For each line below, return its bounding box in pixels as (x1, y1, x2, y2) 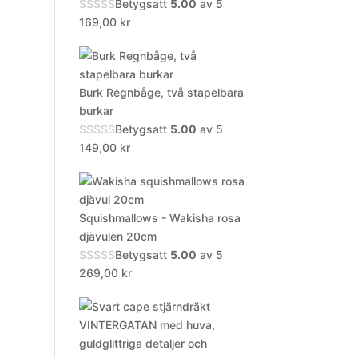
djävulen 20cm (78, 229, 157, 243)
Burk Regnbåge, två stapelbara (78, 86, 244, 99)
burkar (78, 104, 113, 117)
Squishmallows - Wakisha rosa (78, 211, 241, 225)
